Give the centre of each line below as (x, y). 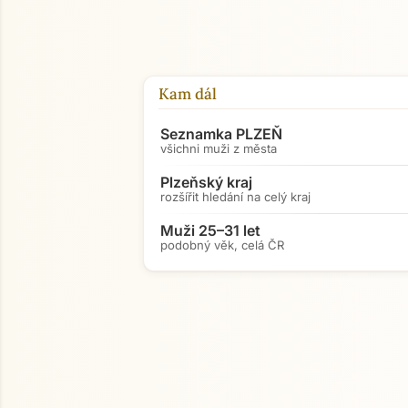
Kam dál (188, 94)
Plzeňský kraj (206, 182)
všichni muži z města (219, 148)
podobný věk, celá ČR (222, 245)
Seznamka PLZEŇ (221, 134)
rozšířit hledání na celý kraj (235, 197)
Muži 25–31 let (210, 230)
